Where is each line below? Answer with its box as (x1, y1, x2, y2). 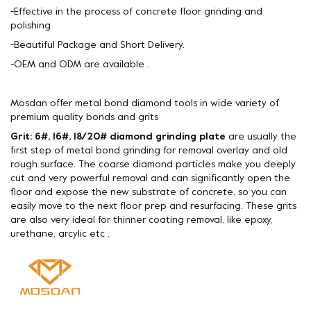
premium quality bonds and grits (10, 112, 158, 122)
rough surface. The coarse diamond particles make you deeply (10, 160, 296, 169)
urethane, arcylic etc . (10, 229, 110, 239)
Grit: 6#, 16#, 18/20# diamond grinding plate (10, 132, 226, 142)
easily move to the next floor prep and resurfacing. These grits (10, 201, 296, 211)
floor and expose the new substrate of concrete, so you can (10, 187, 287, 197)
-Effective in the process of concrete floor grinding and (10, 7, 262, 17)
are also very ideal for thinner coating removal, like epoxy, (10, 215, 273, 225)
